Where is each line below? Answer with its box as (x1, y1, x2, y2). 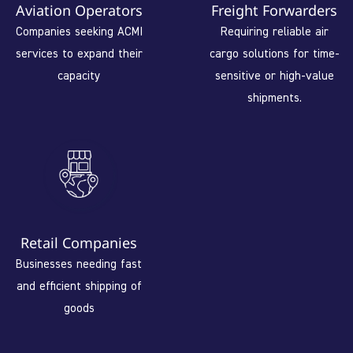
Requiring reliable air (220, 23, 329, 39)
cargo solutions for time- (209, 45, 340, 61)
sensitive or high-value (214, 67, 334, 83)
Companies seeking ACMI (15, 23, 143, 39)
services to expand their (15, 45, 143, 61)
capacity (58, 67, 100, 83)
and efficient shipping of (16, 277, 142, 293)
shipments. (247, 89, 302, 105)
